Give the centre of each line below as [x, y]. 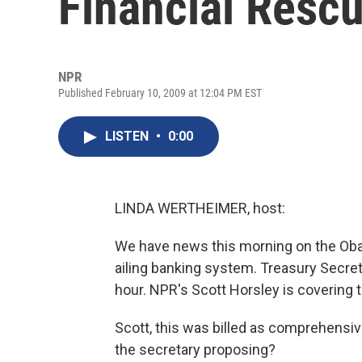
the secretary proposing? [195, 349]
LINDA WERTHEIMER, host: [200, 208]
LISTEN [128, 136]
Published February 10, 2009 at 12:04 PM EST [160, 93]
